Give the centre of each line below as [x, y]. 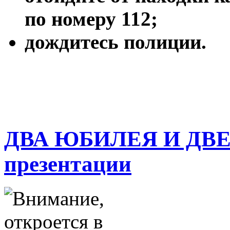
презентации [68, 164]
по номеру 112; [91, 19]
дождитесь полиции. [116, 42]
